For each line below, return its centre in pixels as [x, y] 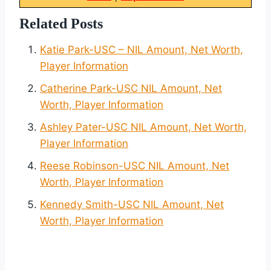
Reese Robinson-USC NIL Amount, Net [135, 165]
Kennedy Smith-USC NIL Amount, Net [132, 204]
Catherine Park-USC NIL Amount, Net [131, 88]
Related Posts [61, 23]
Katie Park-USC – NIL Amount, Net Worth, [142, 49]
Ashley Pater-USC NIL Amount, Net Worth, [143, 127]
